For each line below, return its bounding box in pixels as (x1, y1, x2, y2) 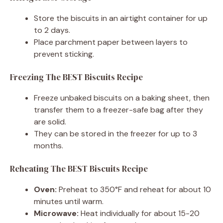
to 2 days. (34, 24, 70, 35)
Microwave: (34, 208, 79, 219)
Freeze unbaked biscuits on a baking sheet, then (34, 92, 210, 103)
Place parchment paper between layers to (34, 36, 188, 47)
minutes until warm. (34, 196, 104, 207)
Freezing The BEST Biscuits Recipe (10, 71, 143, 83)
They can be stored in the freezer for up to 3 (34, 128, 197, 139)
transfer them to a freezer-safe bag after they (34, 104, 203, 115)
